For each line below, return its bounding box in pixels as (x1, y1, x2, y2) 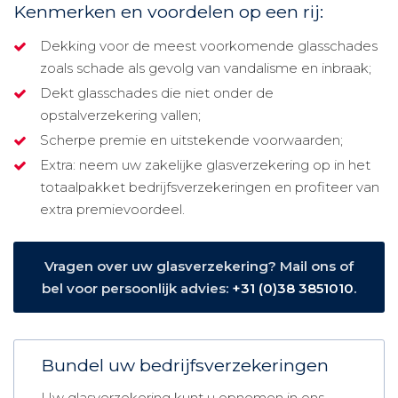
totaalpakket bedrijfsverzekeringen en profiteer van (40, 178, 379, 195)
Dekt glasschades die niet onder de (40, 84, 274, 101)
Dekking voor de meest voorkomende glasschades (40, 36, 378, 54)
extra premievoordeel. (40, 200, 185, 218)
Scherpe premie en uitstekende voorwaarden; (40, 131, 343, 148)
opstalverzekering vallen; (40, 106, 201, 123)
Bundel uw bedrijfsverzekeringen (41, 354, 329, 376)
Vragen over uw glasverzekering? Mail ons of (44, 257, 354, 275)
